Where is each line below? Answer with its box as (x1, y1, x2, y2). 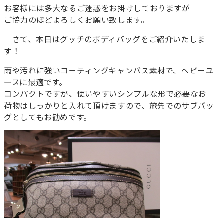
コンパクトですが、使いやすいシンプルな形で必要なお (4, 88, 207, 100)
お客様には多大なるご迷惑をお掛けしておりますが (4, 2, 190, 14)
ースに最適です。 (4, 76, 68, 88)
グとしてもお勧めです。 (4, 111, 92, 123)
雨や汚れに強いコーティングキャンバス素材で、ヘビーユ (4, 64, 214, 76)
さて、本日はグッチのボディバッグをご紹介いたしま (4, 33, 205, 45)
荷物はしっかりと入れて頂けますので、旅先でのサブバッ (4, 99, 214, 111)
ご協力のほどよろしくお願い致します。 (4, 14, 149, 26)
